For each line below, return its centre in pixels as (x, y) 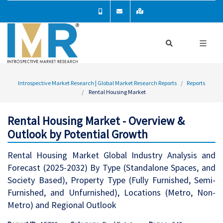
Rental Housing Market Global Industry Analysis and (111, 155)
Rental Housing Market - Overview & (96, 121)
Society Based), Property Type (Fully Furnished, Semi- (111, 180)
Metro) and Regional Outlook (62, 205)
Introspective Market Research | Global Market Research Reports (97, 83)
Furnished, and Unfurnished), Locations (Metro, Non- (111, 192)
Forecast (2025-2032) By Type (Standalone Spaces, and (111, 167)
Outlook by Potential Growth (78, 134)
